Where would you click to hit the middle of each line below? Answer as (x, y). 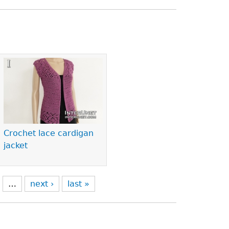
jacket (16, 146)
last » (78, 184)
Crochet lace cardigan (49, 133)
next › (42, 184)
